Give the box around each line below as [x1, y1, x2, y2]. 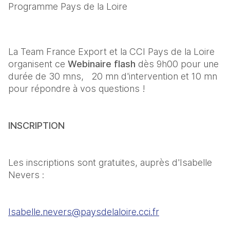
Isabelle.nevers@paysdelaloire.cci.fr [8, 206, 159, 217]
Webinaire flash [68, 59, 138, 69]
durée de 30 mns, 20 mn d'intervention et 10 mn [8, 71, 217, 82]
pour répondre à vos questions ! [8, 83, 148, 94]
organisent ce [8, 59, 68, 69]
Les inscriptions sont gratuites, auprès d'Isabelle [8, 157, 212, 168]
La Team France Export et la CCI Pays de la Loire [8, 46, 215, 57]
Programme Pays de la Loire [8, 1, 127, 12]
